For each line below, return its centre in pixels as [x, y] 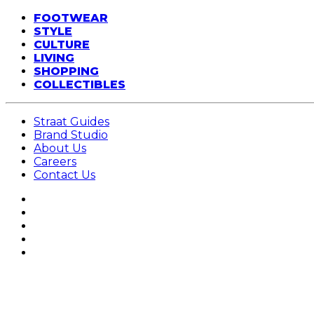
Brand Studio [71, 135]
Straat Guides [71, 122]
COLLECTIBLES [80, 84]
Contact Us [64, 175]
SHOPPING [66, 71]
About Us [60, 148]
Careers [55, 162]
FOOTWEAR [71, 18]
